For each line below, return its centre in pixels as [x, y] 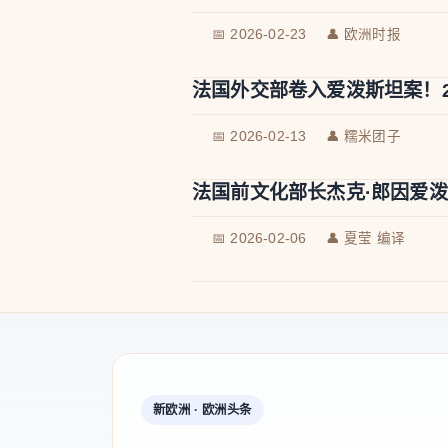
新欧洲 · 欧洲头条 [202, 409]
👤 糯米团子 [363, 137]
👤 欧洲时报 [363, 35]
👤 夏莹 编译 [365, 239]
